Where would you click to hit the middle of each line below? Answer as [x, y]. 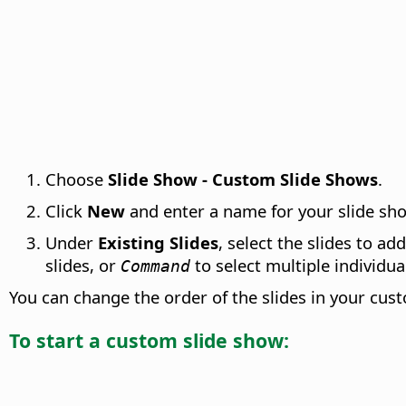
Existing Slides [158, 243]
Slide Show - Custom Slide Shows [243, 179]
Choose [77, 179]
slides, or [83, 266]
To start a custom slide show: [149, 341]
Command [155, 266]
